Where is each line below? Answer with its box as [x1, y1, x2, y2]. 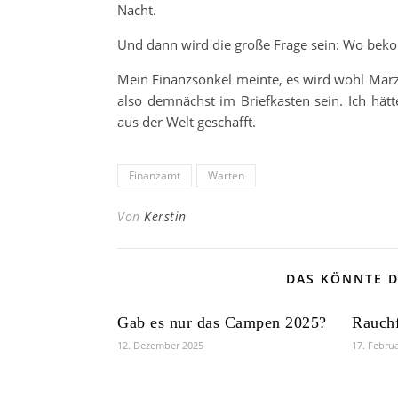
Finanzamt [129, 168, 180, 183]
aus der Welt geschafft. [117, 113, 256, 131]
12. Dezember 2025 [117, 338, 203, 352]
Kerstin [144, 208, 187, 225]
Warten [208, 168, 244, 183]
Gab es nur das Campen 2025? [117, 314, 327, 331]
